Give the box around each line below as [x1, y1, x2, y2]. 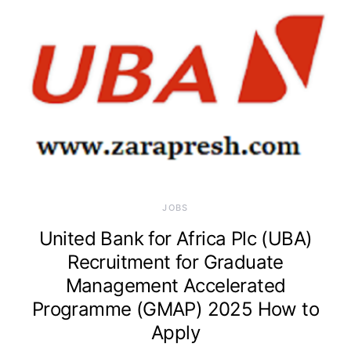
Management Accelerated [65, 274, 286, 297]
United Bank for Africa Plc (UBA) [38, 227, 313, 250]
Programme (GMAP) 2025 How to [31, 298, 320, 320]
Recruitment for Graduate [67, 251, 284, 273]
